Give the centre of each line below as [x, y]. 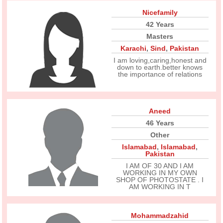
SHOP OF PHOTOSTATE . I [160, 180]
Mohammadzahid [160, 216]
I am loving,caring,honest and [160, 60]
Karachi [134, 48]
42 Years [160, 24]
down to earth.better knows [160, 67]
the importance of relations [160, 74]
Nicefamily [160, 12]
